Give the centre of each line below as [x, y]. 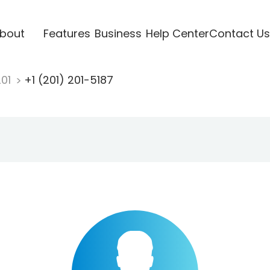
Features [67, 33]
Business [118, 33]
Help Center [177, 33]
